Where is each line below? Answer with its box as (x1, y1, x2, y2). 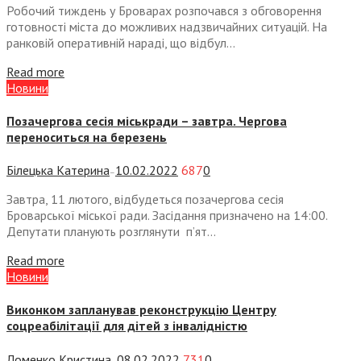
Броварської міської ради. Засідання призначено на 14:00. (6, 207, 327, 224)
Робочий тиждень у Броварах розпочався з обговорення (6, 2, 322, 19)
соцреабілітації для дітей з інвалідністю (6, 317, 247, 334)
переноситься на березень (6, 128, 167, 145)
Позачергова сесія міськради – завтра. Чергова (6, 112, 287, 129)
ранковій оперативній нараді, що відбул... (6, 34, 235, 51)
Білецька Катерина (6, 162, 110, 179)
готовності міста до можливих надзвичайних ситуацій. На (6, 18, 327, 35)
